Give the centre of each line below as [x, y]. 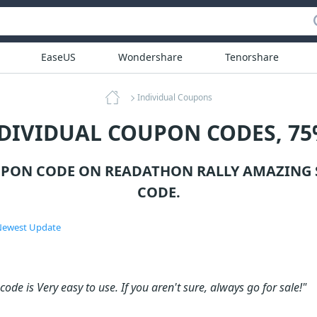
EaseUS [58, 57]
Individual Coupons [174, 97]
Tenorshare [252, 57]
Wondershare [150, 57]
